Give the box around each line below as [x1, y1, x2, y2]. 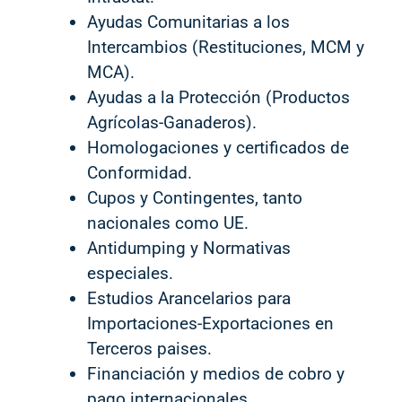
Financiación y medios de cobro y [87, 363, 345, 384]
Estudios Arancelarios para [87, 287, 291, 309]
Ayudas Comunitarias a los [87, 11, 290, 32]
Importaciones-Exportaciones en [87, 312, 334, 334]
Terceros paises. [87, 337, 212, 359]
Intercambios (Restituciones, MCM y [87, 36, 364, 57]
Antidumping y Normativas [87, 237, 291, 258]
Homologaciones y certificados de [87, 136, 349, 158]
